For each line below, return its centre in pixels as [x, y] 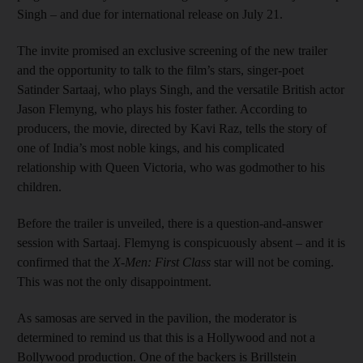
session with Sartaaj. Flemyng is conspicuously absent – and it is [181, 242]
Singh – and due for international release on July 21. [150, 14]
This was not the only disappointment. [114, 281]
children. [39, 186]
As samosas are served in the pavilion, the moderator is [157, 318]
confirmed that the [65, 262]
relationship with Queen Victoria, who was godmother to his [171, 167]
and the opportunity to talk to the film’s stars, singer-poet [160, 70]
